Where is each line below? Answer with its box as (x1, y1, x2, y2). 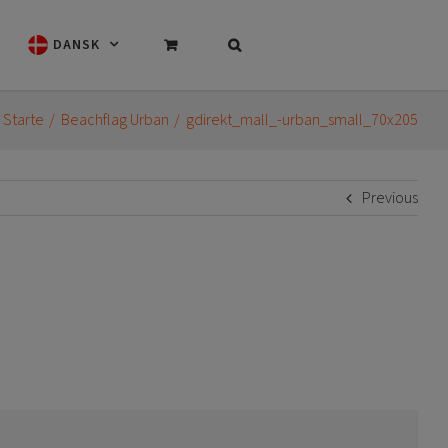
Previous (362, 187, 418, 209)
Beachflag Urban (60, 109, 169, 131)
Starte (2, 109, 44, 131)
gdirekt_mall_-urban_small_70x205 (186, 109, 418, 131)
